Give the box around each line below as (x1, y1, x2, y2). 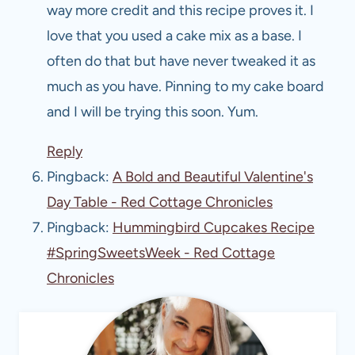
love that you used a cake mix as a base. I (47, 27, 302, 45)
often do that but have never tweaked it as (47, 52, 315, 71)
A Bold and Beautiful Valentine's (113, 168, 313, 186)
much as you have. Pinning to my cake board (47, 78, 324, 96)
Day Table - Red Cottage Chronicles (47, 193, 273, 212)
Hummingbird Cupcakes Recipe (113, 219, 315, 237)
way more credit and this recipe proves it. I (47, 2, 314, 20)
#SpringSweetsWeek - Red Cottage (47, 244, 275, 262)
